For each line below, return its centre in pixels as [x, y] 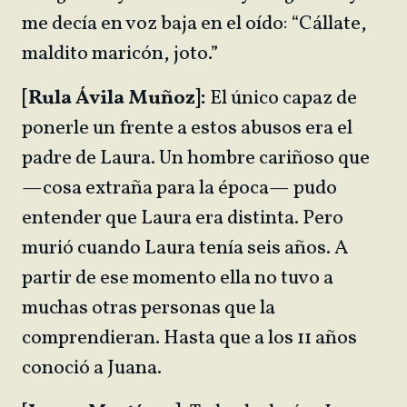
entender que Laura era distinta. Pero [183, 218]
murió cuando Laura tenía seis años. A [185, 248]
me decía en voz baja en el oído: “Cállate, [194, 24]
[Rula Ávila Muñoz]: [114, 99]
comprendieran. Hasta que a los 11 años [189, 338]
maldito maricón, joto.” [122, 54]
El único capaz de [282, 99]
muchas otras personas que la [149, 308]
